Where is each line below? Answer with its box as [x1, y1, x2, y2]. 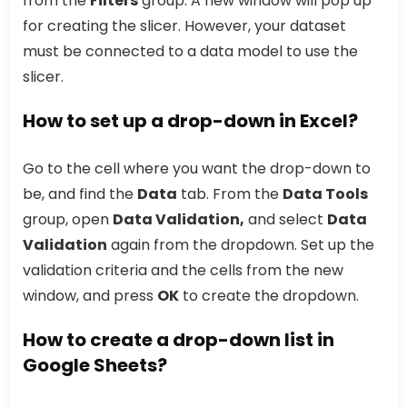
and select [244, 209, 327, 231]
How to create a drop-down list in [23, 327, 334, 353]
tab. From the [177, 184, 283, 205]
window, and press [23, 285, 157, 307]
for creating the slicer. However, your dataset [23, 15, 346, 37]
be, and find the [23, 184, 137, 205]
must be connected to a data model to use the [23, 41, 358, 63]
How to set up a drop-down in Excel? [23, 108, 358, 134]
